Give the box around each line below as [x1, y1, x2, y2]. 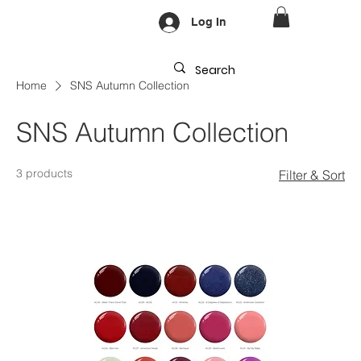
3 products [16, 166, 73, 181]
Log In [190, 15, 226, 29]
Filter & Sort [279, 167, 345, 184]
